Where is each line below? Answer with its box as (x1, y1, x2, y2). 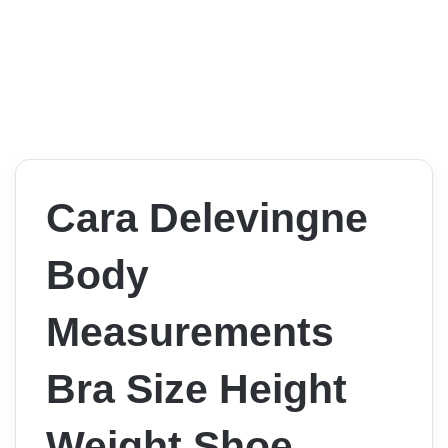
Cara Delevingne (46, 195, 368, 242)
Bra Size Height (46, 366, 347, 413)
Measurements (46, 309, 334, 356)
